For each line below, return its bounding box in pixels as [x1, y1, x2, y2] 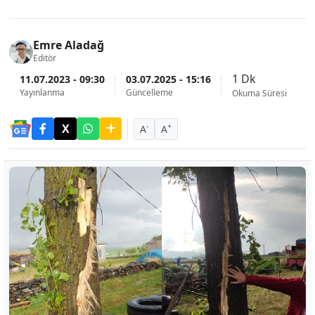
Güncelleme [126, 86, 173, 98]
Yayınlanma [20, 86, 65, 98]
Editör [33, 52, 56, 64]
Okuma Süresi [232, 87, 287, 99]
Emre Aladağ [33, 37, 104, 53]
